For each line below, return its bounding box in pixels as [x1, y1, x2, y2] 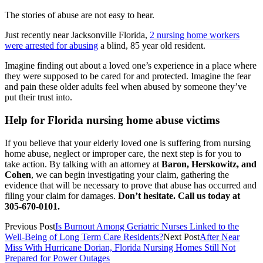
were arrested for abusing [5, 41, 98, 51]
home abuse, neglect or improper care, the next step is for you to [5, 148, 241, 159]
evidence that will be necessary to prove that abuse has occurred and [5, 180, 257, 190]
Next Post [163, 231, 200, 242]
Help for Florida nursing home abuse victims [5, 114, 220, 127]
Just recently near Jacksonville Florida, [5, 30, 150, 41]
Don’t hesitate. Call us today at [118, 190, 240, 201]
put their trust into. [5, 92, 72, 103]
